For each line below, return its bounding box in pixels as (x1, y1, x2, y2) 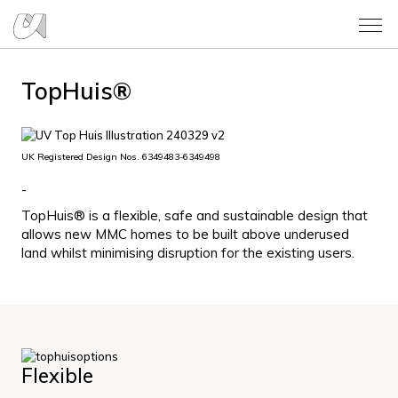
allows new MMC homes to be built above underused (21, 226, 349, 243)
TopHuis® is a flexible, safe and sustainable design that (21, 207, 368, 225)
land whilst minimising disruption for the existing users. (21, 244, 354, 262)
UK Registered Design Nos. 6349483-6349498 (21, 151, 220, 163)
